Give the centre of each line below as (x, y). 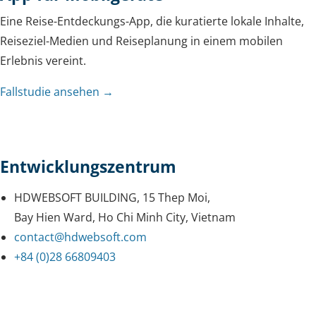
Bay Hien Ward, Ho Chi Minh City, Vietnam (125, 217)
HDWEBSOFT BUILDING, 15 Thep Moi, (112, 197)
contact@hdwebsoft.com (80, 237)
